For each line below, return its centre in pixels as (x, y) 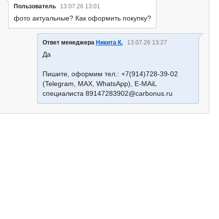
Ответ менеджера (69, 43)
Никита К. (109, 43)
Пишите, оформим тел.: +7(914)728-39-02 (110, 74)
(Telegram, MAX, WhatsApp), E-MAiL (99, 84)
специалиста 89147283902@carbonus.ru (107, 93)
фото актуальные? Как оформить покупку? (83, 18)
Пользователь (35, 6)
